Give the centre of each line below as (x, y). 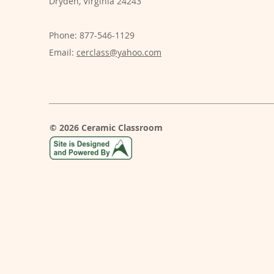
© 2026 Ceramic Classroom (106, 127)
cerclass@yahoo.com (119, 52)
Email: (63, 52)
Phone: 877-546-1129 (92, 35)
